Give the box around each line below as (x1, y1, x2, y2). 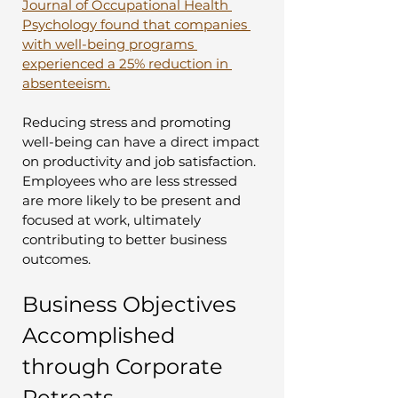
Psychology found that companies (22, 15, 251, 33)
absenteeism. (22, 74, 110, 92)
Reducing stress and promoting (22, 113, 235, 131)
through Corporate (22, 353, 228, 379)
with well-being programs (22, 35, 197, 52)
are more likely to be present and (22, 191, 244, 209)
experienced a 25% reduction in (22, 54, 232, 72)
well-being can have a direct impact (22, 132, 263, 150)
